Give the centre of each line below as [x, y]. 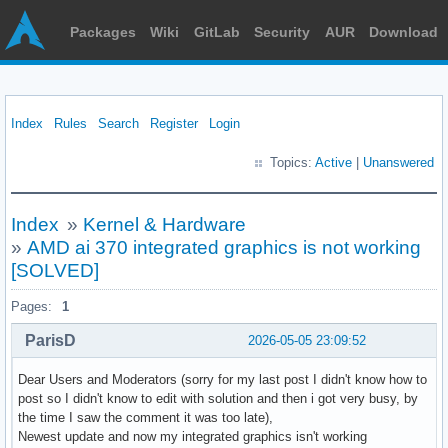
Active [333, 162]
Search [118, 123]
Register [174, 123]
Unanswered [398, 162]
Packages [103, 32]
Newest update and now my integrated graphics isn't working [192, 436]
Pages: [31, 306]
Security [282, 32]
